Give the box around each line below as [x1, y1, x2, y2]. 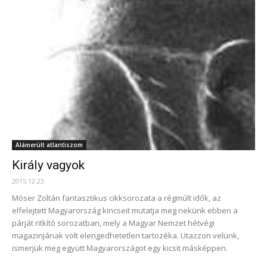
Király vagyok [12, 158, 85, 173]
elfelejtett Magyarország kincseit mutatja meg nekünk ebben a [12, 205, 238, 216]
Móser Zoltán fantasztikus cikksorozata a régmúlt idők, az [12, 193, 221, 204]
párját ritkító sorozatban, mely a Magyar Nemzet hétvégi [12, 218, 215, 229]
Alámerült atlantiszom [15, 141, 83, 150]
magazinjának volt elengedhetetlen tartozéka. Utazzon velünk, [12, 230, 239, 241]
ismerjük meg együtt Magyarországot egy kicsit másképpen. [12, 243, 228, 254]
